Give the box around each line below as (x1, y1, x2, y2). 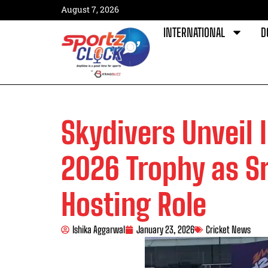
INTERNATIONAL (163, 25, 225, 39)
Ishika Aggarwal (72, 223, 125, 235)
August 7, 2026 (61, 4, 119, 15)
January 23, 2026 (136, 223, 194, 235)
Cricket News (206, 223, 251, 235)
